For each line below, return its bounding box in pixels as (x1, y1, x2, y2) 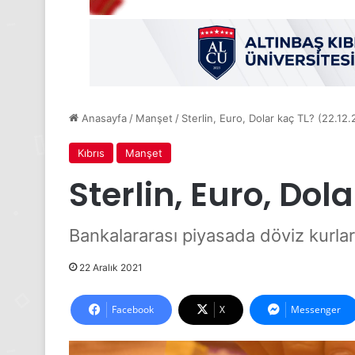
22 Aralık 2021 (79, 261, 143, 274)
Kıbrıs (78, 147, 105, 160)
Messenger (291, 303, 341, 317)
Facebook (112, 303, 154, 317)
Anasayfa (78, 112, 127, 125)
